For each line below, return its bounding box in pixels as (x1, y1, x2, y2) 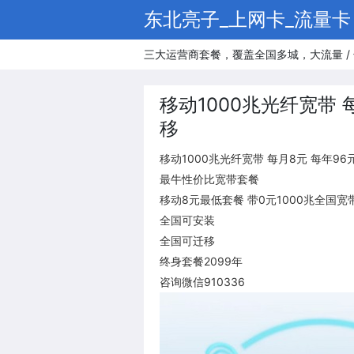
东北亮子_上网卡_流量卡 (144, 8, 351, 31)
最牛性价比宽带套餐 (160, 172, 259, 186)
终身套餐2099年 (160, 254, 243, 268)
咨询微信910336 (160, 275, 245, 288)
